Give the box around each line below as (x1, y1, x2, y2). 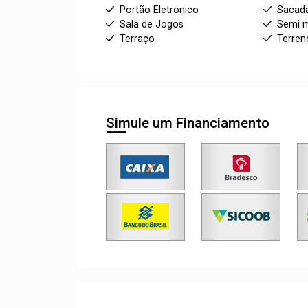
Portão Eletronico (120, 3, 199, 16)
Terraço (120, 32, 155, 45)
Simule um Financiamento (106, 114, 269, 131)
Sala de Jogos (120, 18, 184, 30)
